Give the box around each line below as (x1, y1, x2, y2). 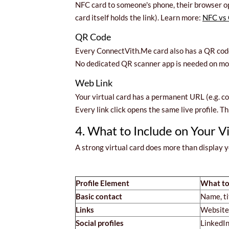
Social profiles (76, 218, 124, 227)
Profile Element (76, 178, 129, 188)
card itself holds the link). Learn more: (75, 13, 202, 22)
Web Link (75, 77, 112, 88)
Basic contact (76, 191, 122, 201)
